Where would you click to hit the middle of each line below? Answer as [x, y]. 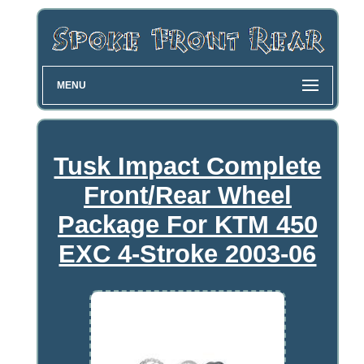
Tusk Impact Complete [188, 166]
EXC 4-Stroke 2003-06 [188, 253]
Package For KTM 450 [187, 224]
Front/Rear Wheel [187, 195]
